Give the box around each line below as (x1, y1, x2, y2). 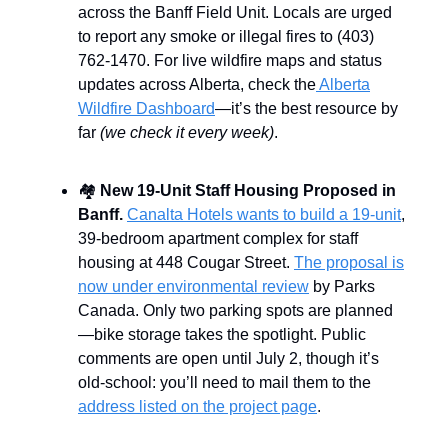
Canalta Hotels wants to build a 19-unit (127, 205, 401, 223)
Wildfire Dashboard (78, 99, 215, 117)
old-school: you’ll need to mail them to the (78, 373, 371, 391)
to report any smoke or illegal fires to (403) (78, 27, 374, 45)
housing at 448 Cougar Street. (78, 253, 294, 271)
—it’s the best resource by (215, 99, 398, 117)
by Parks (309, 277, 375, 295)
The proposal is (294, 253, 404, 271)
